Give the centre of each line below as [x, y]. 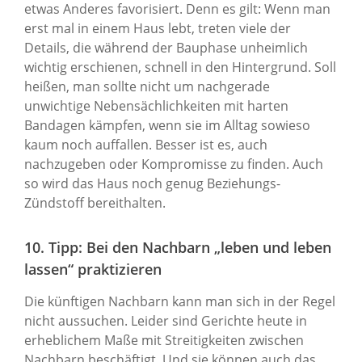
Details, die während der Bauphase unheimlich [166, 48]
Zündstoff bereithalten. [95, 203]
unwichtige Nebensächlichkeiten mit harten [156, 106]
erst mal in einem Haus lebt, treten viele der [158, 29]
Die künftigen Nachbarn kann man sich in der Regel [180, 302]
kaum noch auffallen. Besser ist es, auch [146, 145]
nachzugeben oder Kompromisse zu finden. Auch [174, 164]
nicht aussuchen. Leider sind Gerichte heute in [166, 321]
